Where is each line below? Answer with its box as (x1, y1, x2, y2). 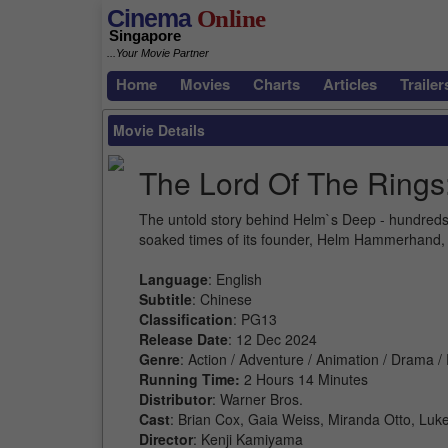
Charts (253, 73, 300, 95)
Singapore (109, 27, 181, 45)
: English (208, 269, 262, 289)
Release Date (139, 329, 228, 349)
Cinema (107, 4, 191, 32)
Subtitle (139, 289, 192, 309)
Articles (323, 73, 377, 95)
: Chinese (192, 289, 252, 309)
